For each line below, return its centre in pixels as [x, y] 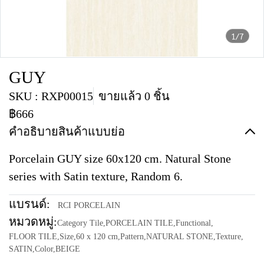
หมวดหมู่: [33, 222]
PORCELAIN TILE [139, 223]
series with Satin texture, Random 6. [96, 176]
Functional [193, 223]
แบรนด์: [29, 204]
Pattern [132, 237]
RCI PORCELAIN [89, 205]
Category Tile [80, 223]
